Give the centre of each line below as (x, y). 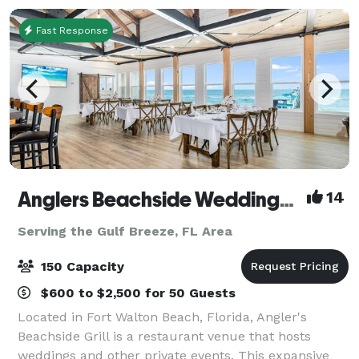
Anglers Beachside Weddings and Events (287, 199)
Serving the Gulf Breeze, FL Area (125, 231)
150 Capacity (81, 266)
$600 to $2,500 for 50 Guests (136, 292)
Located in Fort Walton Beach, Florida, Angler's (162, 317)
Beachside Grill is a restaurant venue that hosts (164, 336)
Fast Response (71, 30)
